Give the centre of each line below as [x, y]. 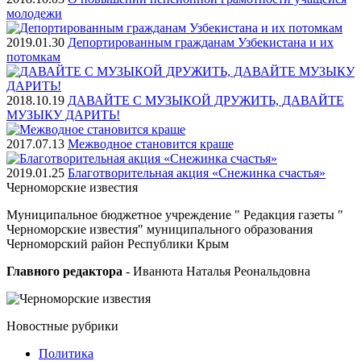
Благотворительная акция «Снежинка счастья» [197, 172]
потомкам [33, 56]
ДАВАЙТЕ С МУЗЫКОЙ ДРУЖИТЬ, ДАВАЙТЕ [206, 100]
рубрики [95, 326]
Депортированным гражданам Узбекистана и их [201, 42]
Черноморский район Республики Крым [118, 243]
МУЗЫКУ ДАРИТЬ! [63, 114]
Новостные [39, 326]
